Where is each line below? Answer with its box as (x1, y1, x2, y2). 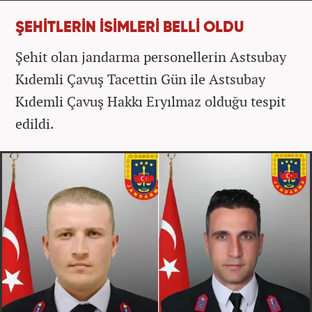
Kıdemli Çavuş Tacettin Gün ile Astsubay (15, 70, 265, 89)
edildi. (15, 114, 54, 134)
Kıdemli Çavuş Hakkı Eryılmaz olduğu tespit (15, 92, 286, 111)
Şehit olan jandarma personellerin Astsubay (15, 47, 286, 67)
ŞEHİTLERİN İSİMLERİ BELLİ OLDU (15, 20, 244, 36)
